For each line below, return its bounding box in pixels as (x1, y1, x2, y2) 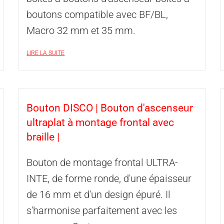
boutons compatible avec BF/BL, (26, 8, 168, 20)
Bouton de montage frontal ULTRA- (26, 156, 178, 168)
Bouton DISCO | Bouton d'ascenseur (26, 102, 193, 114)
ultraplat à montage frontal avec (26, 116, 174, 128)
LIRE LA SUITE (26, 49, 65, 56)
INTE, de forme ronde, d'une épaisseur (26, 172, 192, 184)
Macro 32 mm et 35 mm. (26, 24, 136, 36)
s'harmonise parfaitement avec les (26, 204, 177, 216)
